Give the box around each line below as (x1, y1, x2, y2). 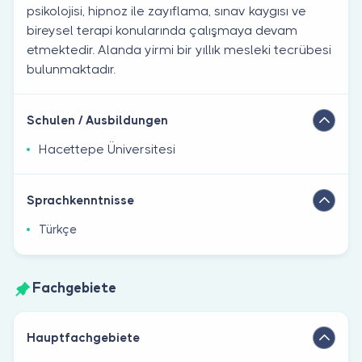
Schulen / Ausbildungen (27, 112, 168, 128)
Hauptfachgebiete (27, 330, 140, 345)
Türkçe (39, 221, 77, 237)
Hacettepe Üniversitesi (39, 141, 175, 157)
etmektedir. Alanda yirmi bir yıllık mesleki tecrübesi (27, 41, 331, 57)
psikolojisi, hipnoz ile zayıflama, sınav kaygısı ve (27, 2, 306, 19)
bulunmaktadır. (27, 61, 116, 77)
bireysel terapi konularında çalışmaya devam (27, 22, 297, 38)
